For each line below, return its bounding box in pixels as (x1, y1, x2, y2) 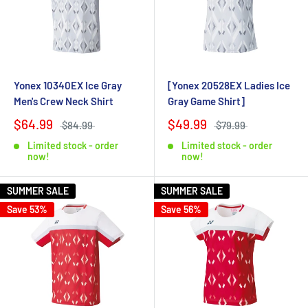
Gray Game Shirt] (168, 95, 245, 108)
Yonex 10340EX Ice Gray (14, 79, 122, 92)
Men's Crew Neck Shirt (14, 95, 113, 108)
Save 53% (7, 203, 47, 216)
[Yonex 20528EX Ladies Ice (168, 79, 290, 92)
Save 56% (161, 203, 201, 216)
